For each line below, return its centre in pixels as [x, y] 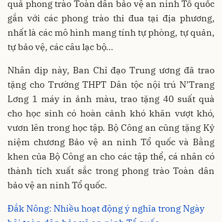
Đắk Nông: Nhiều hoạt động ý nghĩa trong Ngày [106, 208]
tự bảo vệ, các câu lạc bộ [57, 47]
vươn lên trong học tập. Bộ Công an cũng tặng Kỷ [111, 127]
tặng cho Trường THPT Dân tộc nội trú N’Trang [111, 84]
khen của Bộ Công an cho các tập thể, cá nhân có [111, 156]
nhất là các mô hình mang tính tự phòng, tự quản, [111, 32]
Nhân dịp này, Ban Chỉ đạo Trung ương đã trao [111, 70]
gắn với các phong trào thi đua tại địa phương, [111, 18]
